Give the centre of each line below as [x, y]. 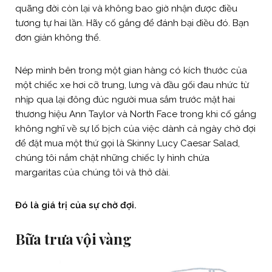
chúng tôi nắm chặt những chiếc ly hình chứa [112, 158]
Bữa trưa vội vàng [73, 238]
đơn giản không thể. [58, 37]
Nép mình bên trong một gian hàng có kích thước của [131, 70]
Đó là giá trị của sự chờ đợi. [76, 205]
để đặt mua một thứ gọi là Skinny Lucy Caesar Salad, [127, 143]
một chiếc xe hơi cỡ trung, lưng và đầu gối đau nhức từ [132, 85]
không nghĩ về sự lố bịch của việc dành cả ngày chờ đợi [135, 128]
